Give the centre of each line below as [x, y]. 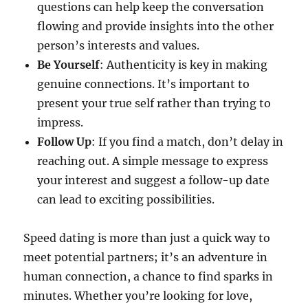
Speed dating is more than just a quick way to [147, 238]
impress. [60, 123]
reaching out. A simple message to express [153, 161]
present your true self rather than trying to [154, 103]
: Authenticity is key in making [184, 65]
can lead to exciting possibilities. [126, 200]
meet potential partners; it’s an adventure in [146, 257]
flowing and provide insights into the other [156, 26]
